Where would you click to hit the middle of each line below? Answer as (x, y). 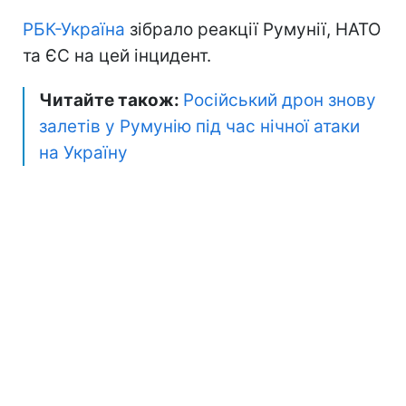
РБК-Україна (74, 29)
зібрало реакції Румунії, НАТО (253, 29)
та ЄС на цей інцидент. (117, 55)
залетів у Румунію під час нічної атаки (199, 126)
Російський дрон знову (280, 100)
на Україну (83, 152)
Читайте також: (111, 100)
